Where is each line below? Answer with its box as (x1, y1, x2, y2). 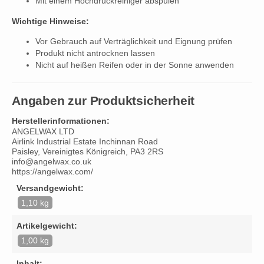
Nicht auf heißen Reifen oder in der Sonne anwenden (35, 60, 234, 70)
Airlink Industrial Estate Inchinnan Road (12, 137, 160, 146)
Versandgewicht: (16, 183, 84, 193)
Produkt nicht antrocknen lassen (35, 48, 155, 58)
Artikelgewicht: (16, 220, 77, 230)
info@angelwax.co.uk (12, 157, 91, 166)
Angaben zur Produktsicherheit (12, 94, 195, 108)
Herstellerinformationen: (12, 115, 110, 126)
